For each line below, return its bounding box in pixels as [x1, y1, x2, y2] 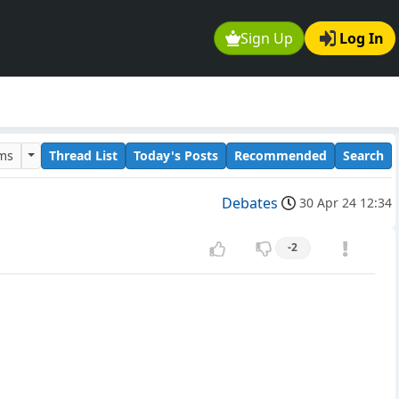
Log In [339, 28, 384, 49]
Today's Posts [134, 146, 218, 164]
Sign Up [240, 28, 294, 49]
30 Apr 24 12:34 [299, 194, 392, 212]
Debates [222, 193, 278, 214]
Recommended [234, 146, 327, 164]
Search [343, 146, 384, 164]
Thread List [49, 146, 118, 164]
